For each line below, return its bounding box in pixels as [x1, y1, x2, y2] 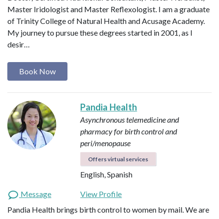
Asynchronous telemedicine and [80, 115, 179, 125]
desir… [7, 39, 30, 49]
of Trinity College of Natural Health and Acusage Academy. [7, 16, 205, 25]
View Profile [80, 189, 122, 199]
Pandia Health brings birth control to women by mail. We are [7, 205, 209, 215]
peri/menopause [80, 138, 131, 148]
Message [19, 189, 51, 199]
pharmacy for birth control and [80, 127, 177, 136]
